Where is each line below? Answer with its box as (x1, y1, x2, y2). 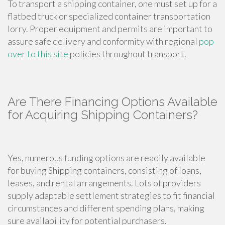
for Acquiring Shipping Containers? (8, 107, 198, 123)
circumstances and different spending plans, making (8, 202, 204, 214)
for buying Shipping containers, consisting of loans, (8, 165, 201, 176)
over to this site (8, 48, 68, 60)
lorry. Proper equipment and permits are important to (8, 23, 212, 35)
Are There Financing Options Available (8, 94, 217, 109)
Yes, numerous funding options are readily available (8, 152, 205, 164)
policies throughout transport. (68, 48, 186, 60)
